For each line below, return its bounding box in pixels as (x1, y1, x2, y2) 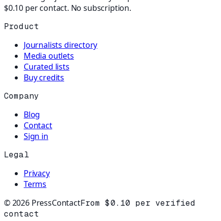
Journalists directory (24, 39, 98, 50)
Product (4, 21, 39, 32)
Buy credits (24, 72, 65, 83)
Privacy (24, 167, 50, 179)
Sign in (24, 130, 48, 142)
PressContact (29, 197, 80, 208)
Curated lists (24, 61, 70, 72)
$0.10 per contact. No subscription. (4, 2, 131, 13)
